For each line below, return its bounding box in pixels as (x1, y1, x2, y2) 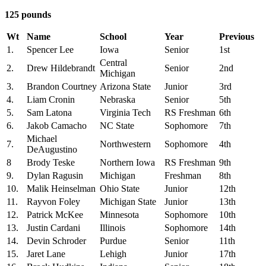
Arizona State (100, 81, 151, 91)
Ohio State (100, 183, 140, 194)
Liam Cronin (27, 94, 75, 104)
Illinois (100, 222, 125, 233)
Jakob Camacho (27, 120, 87, 131)
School (100, 31, 126, 42)
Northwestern (100, 138, 151, 149)
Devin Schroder (27, 235, 86, 246)
